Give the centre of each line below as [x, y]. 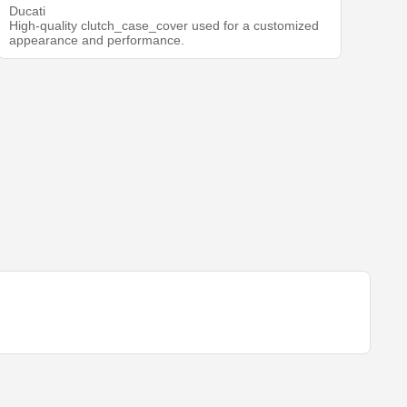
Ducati [28, 11]
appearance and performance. [97, 40]
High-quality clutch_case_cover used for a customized [164, 26]
